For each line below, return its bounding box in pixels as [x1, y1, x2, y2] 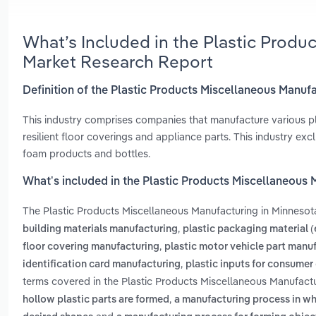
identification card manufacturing [23, 260, 181, 270]
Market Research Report [23, 50, 213, 72]
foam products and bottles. [23, 146, 150, 160]
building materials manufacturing [23, 224, 178, 235]
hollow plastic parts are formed [23, 295, 169, 305]
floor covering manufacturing [23, 242, 159, 253]
